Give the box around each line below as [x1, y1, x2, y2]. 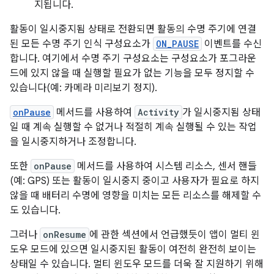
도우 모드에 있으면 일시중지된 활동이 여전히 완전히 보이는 [10, 243, 256, 256]
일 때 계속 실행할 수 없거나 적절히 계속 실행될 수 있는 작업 [10, 120, 257, 133]
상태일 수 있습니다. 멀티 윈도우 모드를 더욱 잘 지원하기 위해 [10, 257, 264, 270]
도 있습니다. [10, 204, 61, 217]
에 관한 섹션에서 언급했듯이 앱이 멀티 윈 [89, 228, 260, 241]
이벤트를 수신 [202, 37, 262, 50]
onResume [43, 228, 86, 240]
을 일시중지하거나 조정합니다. [10, 135, 136, 148]
